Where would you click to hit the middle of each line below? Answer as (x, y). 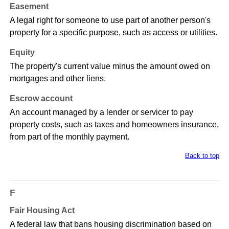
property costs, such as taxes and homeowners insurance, (114, 125)
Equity (22, 53)
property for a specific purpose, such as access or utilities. (113, 33)
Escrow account (41, 99)
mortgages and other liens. (58, 79)
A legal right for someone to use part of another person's (110, 20)
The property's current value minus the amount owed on (110, 66)
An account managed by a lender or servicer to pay (101, 112)
